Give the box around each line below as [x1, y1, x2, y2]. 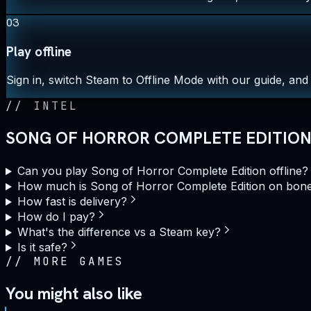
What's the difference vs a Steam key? [17, 225, 221, 239]
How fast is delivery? [17, 194, 127, 209]
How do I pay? [17, 210, 95, 224]
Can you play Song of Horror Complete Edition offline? [17, 164, 308, 178]
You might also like [6, 283, 142, 305]
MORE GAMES [33, 254, 125, 269]
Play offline [6, 42, 72, 60]
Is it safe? [17, 240, 67, 255]
